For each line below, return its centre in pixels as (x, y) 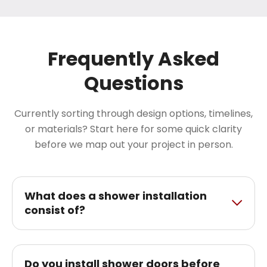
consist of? (55, 210)
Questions (133, 83)
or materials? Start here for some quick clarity (133, 129)
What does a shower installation (116, 195)
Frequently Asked (133, 58)
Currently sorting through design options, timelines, (133, 113)
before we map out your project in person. (133, 144)
